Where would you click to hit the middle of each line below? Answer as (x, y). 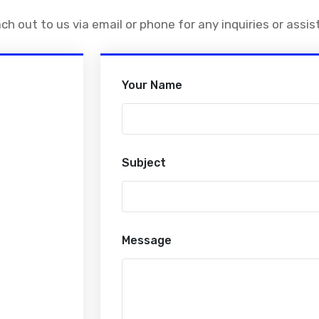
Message (146, 240)
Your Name (152, 85)
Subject (143, 163)
